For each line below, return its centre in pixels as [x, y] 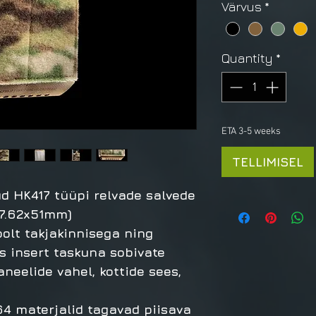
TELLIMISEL [268, 162]
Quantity [247, 58]
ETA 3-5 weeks [251, 131]
